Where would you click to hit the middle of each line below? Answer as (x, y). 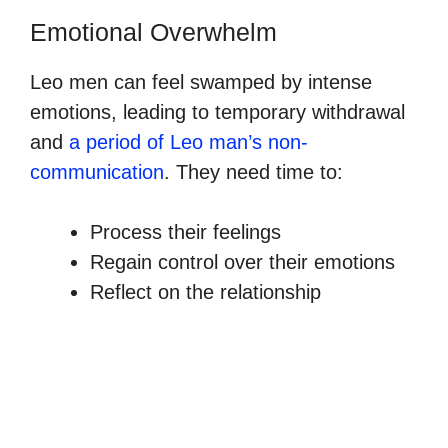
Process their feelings (185, 231)
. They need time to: (253, 171)
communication (97, 171)
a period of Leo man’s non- (188, 141)
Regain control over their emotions (242, 261)
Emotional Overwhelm (153, 31)
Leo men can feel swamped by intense (201, 81)
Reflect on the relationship (205, 291)
